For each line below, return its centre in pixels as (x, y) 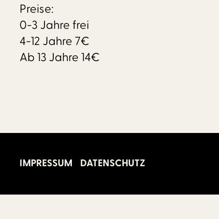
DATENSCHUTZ (112, 164)
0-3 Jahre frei (54, 25)
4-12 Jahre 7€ (54, 41)
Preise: (36, 9)
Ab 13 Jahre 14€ (59, 57)
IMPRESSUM (46, 164)
